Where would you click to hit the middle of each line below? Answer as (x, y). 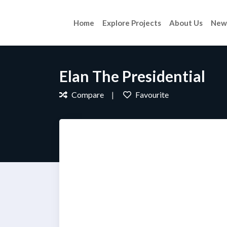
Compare (87, 94)
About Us (186, 23)
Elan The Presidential (132, 76)
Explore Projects (132, 23)
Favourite (151, 94)
